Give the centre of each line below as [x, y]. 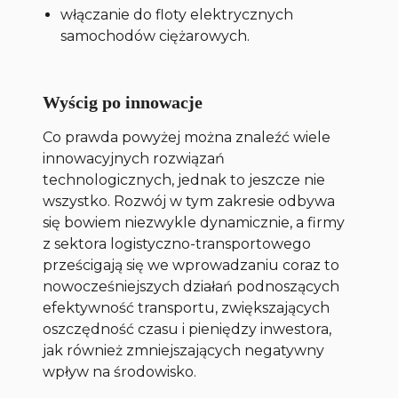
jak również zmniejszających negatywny [184, 351]
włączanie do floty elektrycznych [177, 15]
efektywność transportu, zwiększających [187, 308]
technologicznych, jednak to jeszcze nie [184, 180]
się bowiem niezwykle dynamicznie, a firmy [194, 223]
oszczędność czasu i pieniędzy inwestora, [187, 330]
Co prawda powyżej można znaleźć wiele [187, 138]
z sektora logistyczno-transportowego [177, 244]
